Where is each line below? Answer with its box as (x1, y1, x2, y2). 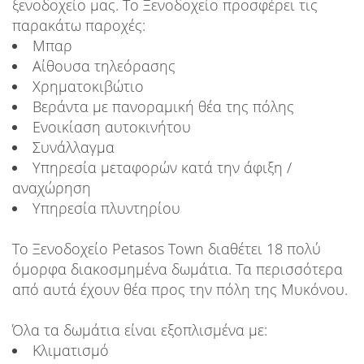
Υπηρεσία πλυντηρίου (32, 198, 180, 219)
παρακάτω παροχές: (12, 15, 145, 36)
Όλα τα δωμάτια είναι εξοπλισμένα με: (12, 320, 267, 340)
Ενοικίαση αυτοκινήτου (32, 117, 191, 137)
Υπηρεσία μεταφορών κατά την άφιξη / (32, 158, 292, 178)
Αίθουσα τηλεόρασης (32, 56, 175, 76)
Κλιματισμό (32, 340, 109, 361)
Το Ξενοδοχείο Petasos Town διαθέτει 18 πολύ (12, 239, 321, 259)
